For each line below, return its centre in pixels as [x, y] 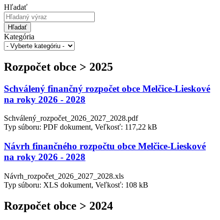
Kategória [19, 36]
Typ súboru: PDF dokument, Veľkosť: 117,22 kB [81, 127]
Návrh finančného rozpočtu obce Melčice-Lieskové [105, 146]
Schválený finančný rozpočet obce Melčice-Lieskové [107, 88]
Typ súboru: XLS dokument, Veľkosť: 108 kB [76, 185]
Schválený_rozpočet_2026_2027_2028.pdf [71, 118]
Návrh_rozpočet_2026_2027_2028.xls [64, 176]
